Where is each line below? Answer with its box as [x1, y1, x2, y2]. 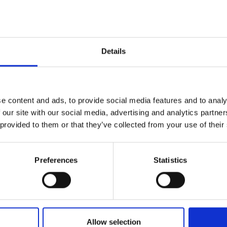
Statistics [154, 155, 187, 164]
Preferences [34, 155, 78, 164]
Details [101, 46, 126, 55]
